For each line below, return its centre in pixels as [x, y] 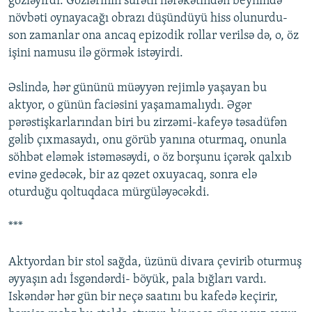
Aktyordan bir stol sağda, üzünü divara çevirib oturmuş [155, 263]
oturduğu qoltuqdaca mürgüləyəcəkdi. [109, 193]
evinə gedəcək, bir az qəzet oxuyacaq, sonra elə [133, 175]
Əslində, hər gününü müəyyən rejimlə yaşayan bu [138, 88]
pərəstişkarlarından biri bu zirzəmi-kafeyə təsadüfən [148, 123]
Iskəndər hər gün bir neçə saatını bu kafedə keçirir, [143, 297]
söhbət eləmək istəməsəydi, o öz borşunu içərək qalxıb [150, 158]
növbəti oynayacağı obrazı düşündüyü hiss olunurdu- [148, 19]
